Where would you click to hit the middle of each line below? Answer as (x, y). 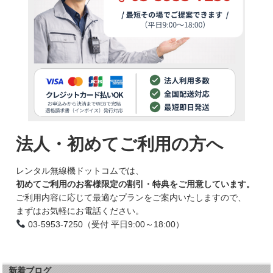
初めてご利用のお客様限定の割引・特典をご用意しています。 (136, 184)
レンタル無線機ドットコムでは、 (80, 170)
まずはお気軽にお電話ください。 (80, 211)
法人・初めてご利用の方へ (120, 144)
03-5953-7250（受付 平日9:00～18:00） (105, 224)
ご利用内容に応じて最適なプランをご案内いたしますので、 (131, 197)
